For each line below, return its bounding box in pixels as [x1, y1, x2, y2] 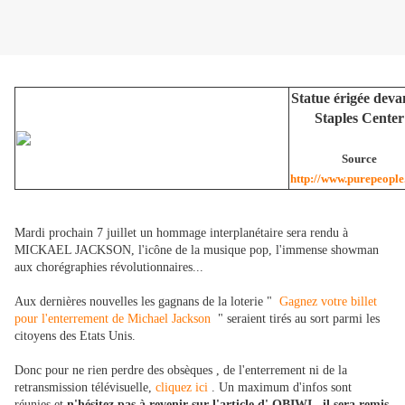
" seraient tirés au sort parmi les [211, 312, 380, 326]
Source [342, 152, 377, 166]
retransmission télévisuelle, [14, 381, 155, 395]
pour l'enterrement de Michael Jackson [14, 312, 211, 326]
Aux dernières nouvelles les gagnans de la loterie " [14, 295, 279, 309]
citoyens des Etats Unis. [14, 329, 136, 344]
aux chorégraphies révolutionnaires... [14, 260, 203, 275]
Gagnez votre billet [279, 295, 377, 309]
